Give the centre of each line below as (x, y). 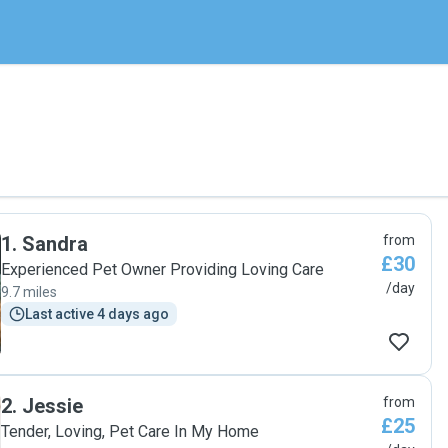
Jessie (52, 406)
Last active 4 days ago (97, 314)
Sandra (55, 244)
